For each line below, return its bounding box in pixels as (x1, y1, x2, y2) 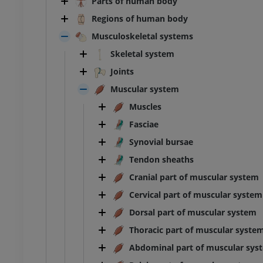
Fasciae (129, 119, 159, 130)
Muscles (129, 101, 161, 113)
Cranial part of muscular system (129, 171, 259, 183)
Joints (110, 66, 134, 77)
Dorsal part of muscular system (129, 207, 257, 218)
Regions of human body (92, 13, 188, 25)
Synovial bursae (129, 136, 193, 148)
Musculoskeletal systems (92, 31, 193, 42)
